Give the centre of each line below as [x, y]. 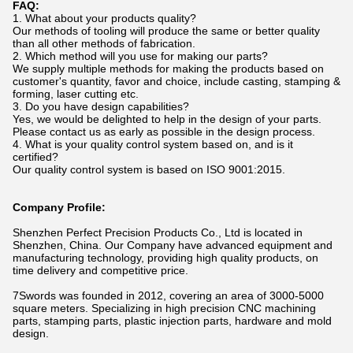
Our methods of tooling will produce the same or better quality [166, 31]
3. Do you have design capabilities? [101, 106]
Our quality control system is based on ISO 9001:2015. [150, 169]
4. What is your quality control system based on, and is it [153, 144]
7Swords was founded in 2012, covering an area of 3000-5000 [168, 295]
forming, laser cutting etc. [76, 94]
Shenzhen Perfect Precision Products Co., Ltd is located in [158, 232]
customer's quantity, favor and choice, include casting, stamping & [176, 81]
